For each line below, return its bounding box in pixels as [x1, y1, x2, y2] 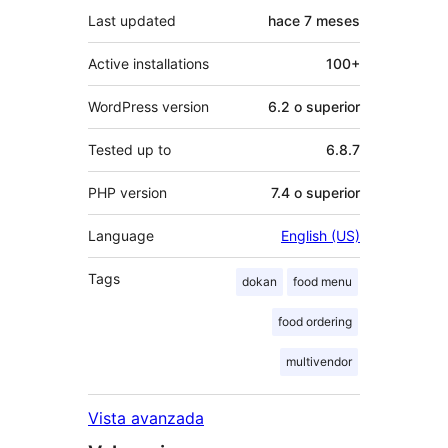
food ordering [278, 314, 352, 330]
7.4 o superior [271, 184, 360, 202]
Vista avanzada [88, 408, 204, 429]
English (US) [281, 227, 360, 245]
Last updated [88, 12, 176, 30]
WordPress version [88, 98, 209, 116]
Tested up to [88, 141, 171, 159]
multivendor [286, 354, 352, 370]
